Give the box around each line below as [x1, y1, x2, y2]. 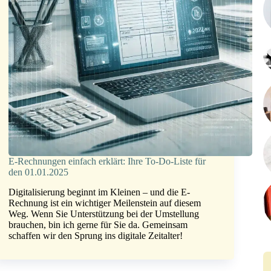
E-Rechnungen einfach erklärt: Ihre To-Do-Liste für [8, 156, 206, 167]
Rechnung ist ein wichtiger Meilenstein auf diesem [8, 198, 201, 209]
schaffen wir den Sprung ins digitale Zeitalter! [8, 230, 183, 241]
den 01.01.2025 [8, 167, 69, 178]
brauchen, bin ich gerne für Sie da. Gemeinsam [8, 220, 188, 230]
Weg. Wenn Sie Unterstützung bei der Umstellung [8, 209, 200, 220]
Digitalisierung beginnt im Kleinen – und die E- [8, 187, 191, 198]
